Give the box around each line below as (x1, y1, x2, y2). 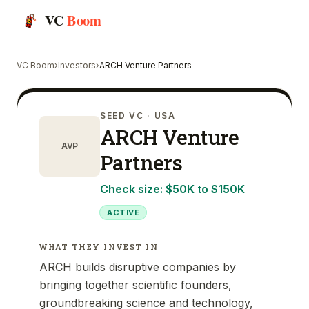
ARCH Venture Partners (99, 60, 192, 70)
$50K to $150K (166, 182, 245, 196)
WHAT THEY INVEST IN (39, 241, 159, 252)
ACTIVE (107, 208, 140, 217)
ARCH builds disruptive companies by (39, 260, 236, 274)
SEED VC (100, 110, 144, 121)
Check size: (100, 182, 166, 196)
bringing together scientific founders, (39, 278, 232, 292)
